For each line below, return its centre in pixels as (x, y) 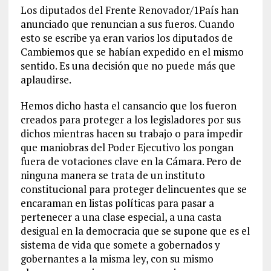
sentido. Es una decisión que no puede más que (128, 66)
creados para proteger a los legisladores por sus (130, 119)
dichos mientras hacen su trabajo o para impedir (131, 133)
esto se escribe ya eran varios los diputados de (126, 38)
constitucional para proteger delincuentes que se (133, 189)
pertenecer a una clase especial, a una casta (121, 217)
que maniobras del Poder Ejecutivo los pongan (127, 147)
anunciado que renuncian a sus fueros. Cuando (127, 24)
